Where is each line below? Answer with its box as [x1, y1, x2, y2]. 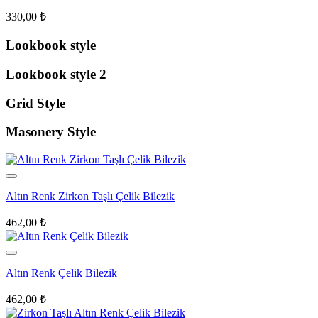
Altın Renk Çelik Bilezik [6, 267, 117, 279]
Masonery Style [6, 124, 96, 140]
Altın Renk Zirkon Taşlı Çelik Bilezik [6, 190, 175, 202]
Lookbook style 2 [6, 66, 106, 82]
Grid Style [6, 95, 65, 111]
